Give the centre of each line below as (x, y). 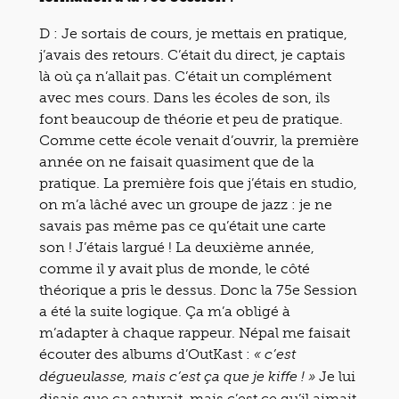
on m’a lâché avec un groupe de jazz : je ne (186, 204)
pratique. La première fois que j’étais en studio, (198, 183)
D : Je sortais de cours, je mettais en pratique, (193, 33)
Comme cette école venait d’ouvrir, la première (199, 140)
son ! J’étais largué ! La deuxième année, (177, 247)
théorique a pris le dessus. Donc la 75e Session (198, 290)
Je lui (335, 376)
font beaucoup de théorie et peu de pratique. (191, 119)
